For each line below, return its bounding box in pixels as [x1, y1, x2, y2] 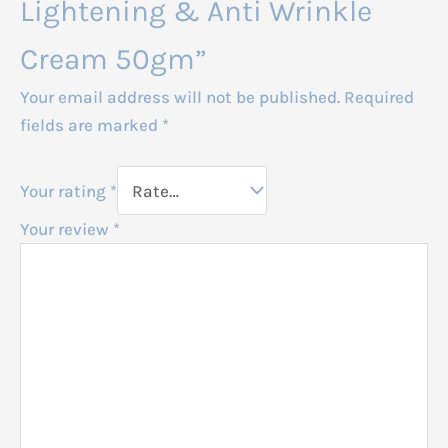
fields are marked [20, 114, 162, 135]
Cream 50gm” [20, 41, 207, 76]
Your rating [20, 180, 110, 201]
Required [344, 86, 414, 107]
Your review [20, 219, 113, 240]
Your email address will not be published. [20, 86, 340, 107]
